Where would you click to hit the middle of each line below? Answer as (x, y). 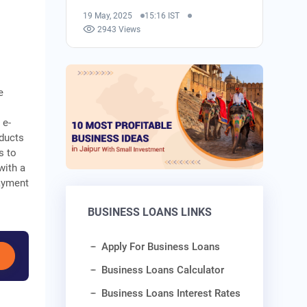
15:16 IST (162, 15)
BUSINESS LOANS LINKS (150, 212)
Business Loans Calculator (163, 270)
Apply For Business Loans (161, 247)
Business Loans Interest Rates (171, 294)
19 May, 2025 (108, 15)
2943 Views (119, 29)
